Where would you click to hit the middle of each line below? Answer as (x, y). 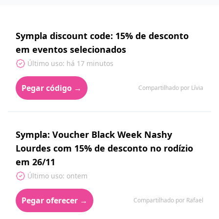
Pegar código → (52, 88)
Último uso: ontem (57, 176)
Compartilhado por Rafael (168, 200)
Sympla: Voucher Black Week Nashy (94, 134)
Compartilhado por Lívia (171, 88)
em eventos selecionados (71, 49)
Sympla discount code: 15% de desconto (102, 36)
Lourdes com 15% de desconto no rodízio (104, 148)
